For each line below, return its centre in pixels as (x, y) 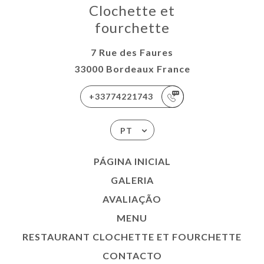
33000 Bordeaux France (132, 69)
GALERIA (132, 180)
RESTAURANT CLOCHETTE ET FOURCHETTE (132, 237)
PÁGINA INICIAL (132, 161)
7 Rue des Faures (132, 52)
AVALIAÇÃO (132, 199)
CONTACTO (132, 255)
